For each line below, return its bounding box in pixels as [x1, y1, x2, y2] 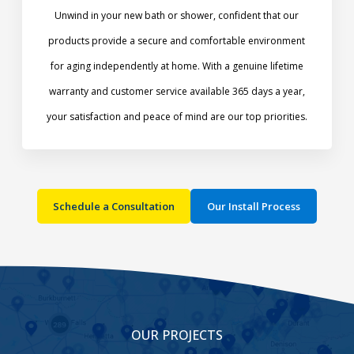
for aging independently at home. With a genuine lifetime [50, 59, 303, 73]
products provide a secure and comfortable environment [48, 34, 306, 48]
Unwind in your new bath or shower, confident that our [55, 9, 299, 23]
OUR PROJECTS [130, 326, 223, 345]
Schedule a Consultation [52, 199, 175, 214]
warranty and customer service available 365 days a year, [48, 85, 305, 99]
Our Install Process [206, 199, 300, 214]
